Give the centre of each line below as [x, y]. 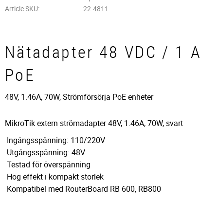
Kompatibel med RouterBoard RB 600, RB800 [83, 189]
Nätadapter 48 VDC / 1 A [103, 52]
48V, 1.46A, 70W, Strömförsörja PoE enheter [79, 97]
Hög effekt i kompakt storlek [54, 176]
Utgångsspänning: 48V [45, 152]
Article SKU [21, 9]
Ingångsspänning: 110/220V [55, 140]
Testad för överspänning [48, 164]
